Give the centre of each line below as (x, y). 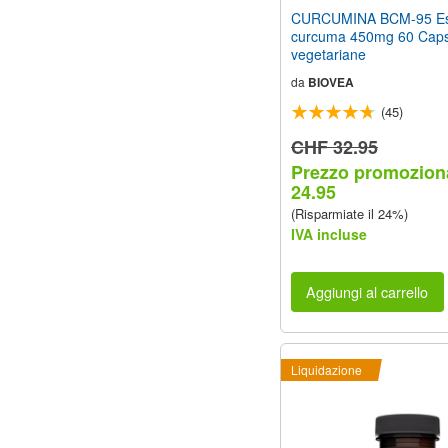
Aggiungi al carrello (367, 292)
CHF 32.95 (334, 146)
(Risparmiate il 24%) (349, 213)
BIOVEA (331, 81)
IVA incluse (329, 233)
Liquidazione (326, 370)
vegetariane (328, 53)
